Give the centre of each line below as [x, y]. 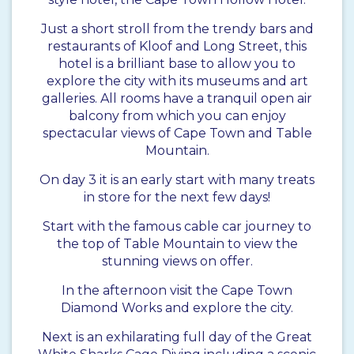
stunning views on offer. [177, 262]
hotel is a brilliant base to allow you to [177, 64]
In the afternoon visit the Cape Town [177, 291]
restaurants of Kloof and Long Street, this [177, 47]
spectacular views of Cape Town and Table [177, 134]
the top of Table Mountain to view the [177, 244]
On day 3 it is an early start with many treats [177, 180]
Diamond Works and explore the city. [177, 308]
